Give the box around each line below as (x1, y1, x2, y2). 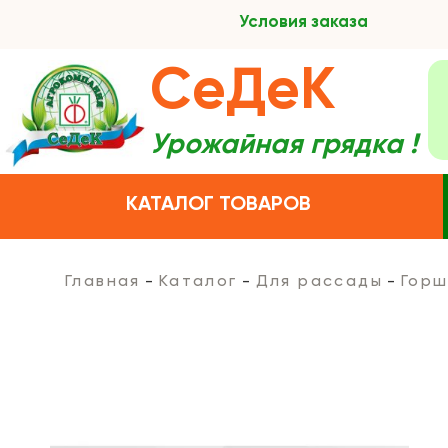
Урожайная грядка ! (150, 131, 418, 159)
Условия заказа (239, 14, 368, 31)
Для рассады (255, 274, 384, 290)
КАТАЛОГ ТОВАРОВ (126, 195, 312, 215)
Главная (65, 274, 141, 290)
